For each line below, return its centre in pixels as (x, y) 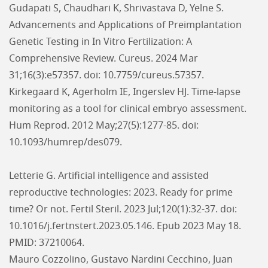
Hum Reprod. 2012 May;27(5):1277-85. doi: (104, 126)
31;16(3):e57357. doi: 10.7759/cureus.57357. (106, 75)
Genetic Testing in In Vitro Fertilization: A (100, 42)
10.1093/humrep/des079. (67, 142)
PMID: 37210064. (47, 243)
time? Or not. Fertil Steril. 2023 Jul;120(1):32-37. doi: (123, 209)
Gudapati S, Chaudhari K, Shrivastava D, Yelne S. (116, 8)
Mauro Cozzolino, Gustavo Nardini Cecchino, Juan (121, 260)
